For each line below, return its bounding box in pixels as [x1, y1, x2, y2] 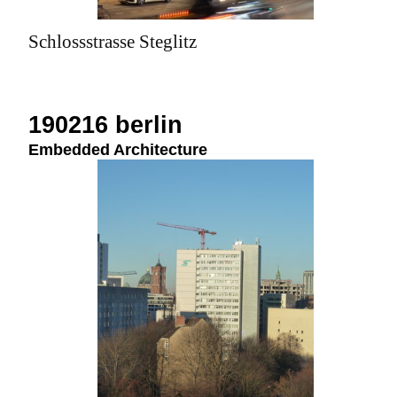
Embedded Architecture [28, 141, 207, 159]
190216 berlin [28, 112, 183, 138]
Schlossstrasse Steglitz [28, 32, 197, 51]
